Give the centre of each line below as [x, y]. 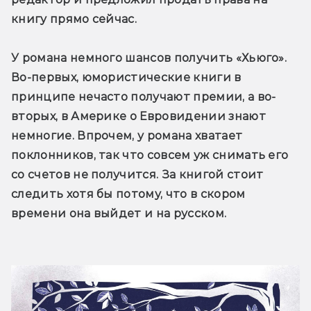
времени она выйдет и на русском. [119, 214]
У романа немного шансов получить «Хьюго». [149, 58]
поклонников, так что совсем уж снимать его [150, 155]
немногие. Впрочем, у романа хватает [127, 136]
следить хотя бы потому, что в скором [128, 194]
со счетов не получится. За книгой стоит [137, 175]
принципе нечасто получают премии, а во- [144, 97]
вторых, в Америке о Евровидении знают [138, 117]
